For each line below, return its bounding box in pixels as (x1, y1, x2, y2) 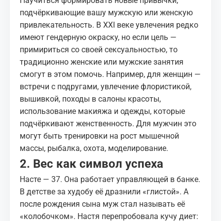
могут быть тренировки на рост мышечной (20, 131, 179, 141)
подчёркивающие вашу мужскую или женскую (20, 8, 193, 17)
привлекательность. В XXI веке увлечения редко (20, 20, 198, 30)
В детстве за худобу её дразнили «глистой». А (20, 187, 188, 196)
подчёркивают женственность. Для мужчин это (20, 119, 196, 128)
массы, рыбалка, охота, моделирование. (20, 144, 168, 153)
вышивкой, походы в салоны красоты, (20, 94, 161, 104)
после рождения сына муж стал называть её (20, 199, 185, 209)
